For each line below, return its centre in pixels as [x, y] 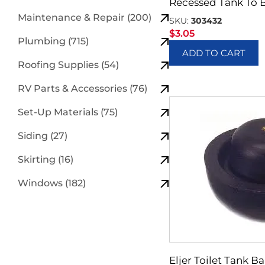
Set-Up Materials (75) [68, 112]
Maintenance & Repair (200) [85, 17]
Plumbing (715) [53, 41]
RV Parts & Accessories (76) [83, 88]
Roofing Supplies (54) [68, 64]
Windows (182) [52, 183]
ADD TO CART [214, 53]
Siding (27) [43, 135]
